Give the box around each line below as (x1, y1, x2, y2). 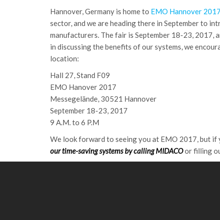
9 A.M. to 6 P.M (50, 118, 99, 127)
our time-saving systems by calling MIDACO (50, 146, 183, 155)
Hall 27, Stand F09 (50, 71, 110, 80)
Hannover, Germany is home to (50, 7, 151, 16)
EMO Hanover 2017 (50, 82, 116, 91)
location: (50, 54, 79, 63)
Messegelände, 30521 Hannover (50, 94, 157, 103)
